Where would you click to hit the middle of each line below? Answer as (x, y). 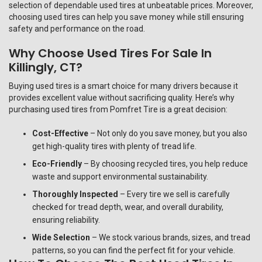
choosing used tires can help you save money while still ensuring (126, 17)
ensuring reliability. (66, 220)
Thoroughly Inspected (75, 194)
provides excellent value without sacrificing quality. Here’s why (122, 98)
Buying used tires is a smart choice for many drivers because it (123, 86)
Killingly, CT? (46, 68)
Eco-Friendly (57, 164)
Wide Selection (61, 238)
